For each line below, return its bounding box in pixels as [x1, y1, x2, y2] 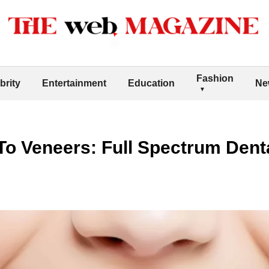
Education [128, 77, 175, 88]
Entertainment [42, 77, 106, 88]
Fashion [196, 73, 234, 83]
